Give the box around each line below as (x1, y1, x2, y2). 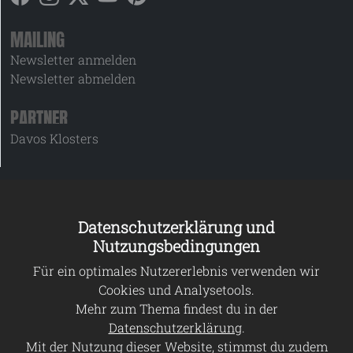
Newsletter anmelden (10, 51, 136, 69)
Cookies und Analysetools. (98, 281, 255, 299)
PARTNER (10, 104, 68, 133)
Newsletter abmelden (10, 70, 136, 87)
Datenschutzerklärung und (78, 217, 275, 238)
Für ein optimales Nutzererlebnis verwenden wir (33, 262, 320, 280)
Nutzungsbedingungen (93, 236, 260, 257)
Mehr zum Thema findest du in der (75, 300, 278, 318)
